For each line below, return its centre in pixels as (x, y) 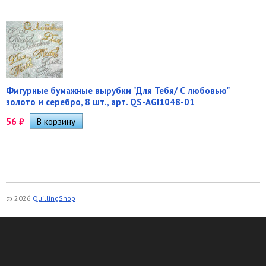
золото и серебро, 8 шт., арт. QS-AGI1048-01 (100, 102)
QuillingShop (54, 198)
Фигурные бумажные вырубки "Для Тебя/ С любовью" (118, 90)
